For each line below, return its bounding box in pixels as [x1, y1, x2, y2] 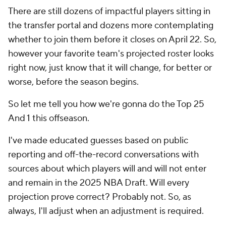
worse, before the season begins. [8, 76, 139, 88]
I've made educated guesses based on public [8, 135, 188, 146]
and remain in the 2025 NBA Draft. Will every [8, 177, 189, 189]
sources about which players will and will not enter [8, 163, 206, 175]
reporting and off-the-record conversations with [8, 149, 199, 160]
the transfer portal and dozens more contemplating [8, 20, 213, 31]
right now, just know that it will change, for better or [8, 62, 212, 74]
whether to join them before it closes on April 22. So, [8, 34, 216, 45]
